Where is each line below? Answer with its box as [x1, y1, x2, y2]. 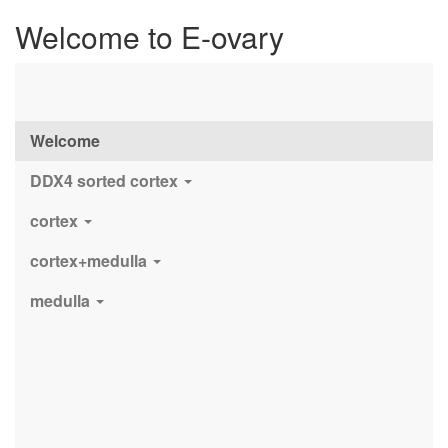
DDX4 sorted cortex [30, 168, 182, 192]
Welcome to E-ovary [15, 15, 284, 58]
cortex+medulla [30, 248, 151, 272]
